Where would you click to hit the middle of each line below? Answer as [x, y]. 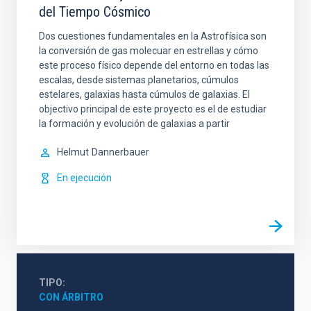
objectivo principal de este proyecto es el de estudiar [153, 109]
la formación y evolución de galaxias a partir [134, 124]
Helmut [73, 152]
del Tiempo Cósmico [95, 12]
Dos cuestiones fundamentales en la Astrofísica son [153, 36]
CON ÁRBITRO [71, 297]
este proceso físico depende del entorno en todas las [154, 65]
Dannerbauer [120, 152]
